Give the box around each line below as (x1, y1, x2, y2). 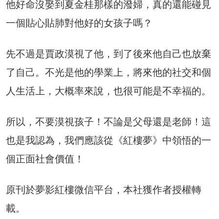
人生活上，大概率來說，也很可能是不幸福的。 (6, 85, 211, 97)
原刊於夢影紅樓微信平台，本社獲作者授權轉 (6, 184, 201, 196)
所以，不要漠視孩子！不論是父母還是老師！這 (6, 116, 211, 128)
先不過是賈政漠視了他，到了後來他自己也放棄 (6, 48, 211, 60)
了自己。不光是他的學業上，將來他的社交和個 (6, 66, 211, 79)
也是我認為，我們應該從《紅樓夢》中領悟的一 (6, 134, 211, 147)
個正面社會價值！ (6, 153, 84, 165)
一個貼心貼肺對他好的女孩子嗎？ (6, 17, 153, 29)
